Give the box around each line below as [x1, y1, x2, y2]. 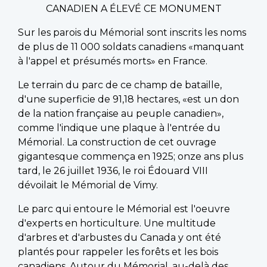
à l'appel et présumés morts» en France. [18, 55, 207, 67]
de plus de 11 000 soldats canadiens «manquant [18, 41, 244, 52]
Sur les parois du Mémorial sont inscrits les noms [18, 26, 246, 38]
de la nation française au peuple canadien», [18, 107, 223, 119]
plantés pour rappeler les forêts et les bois [18, 246, 218, 257]
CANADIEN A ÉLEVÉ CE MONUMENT [45, 2, 222, 14]
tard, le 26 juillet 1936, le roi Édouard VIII [18, 164, 208, 176]
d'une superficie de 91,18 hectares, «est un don [18, 93, 239, 105]
